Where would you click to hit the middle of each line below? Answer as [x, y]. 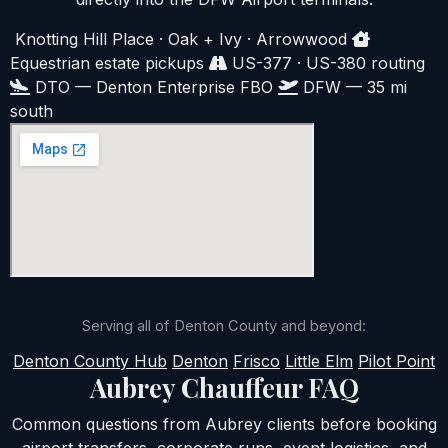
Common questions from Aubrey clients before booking [224, 423]
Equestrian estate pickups [107, 63]
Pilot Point [396, 361]
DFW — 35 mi [352, 87]
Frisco [256, 361]
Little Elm [319, 361]
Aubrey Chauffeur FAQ [224, 387]
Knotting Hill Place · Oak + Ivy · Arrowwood [178, 39]
